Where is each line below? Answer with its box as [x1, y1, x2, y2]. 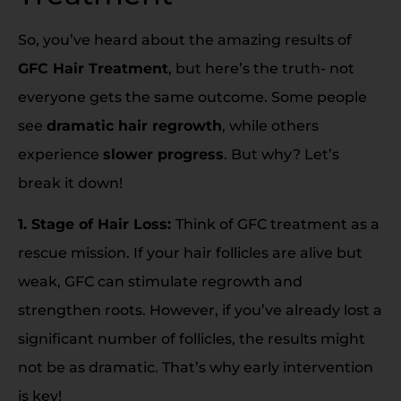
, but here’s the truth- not [168, 60, 354, 78]
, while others [222, 117, 319, 135]
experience [18, 146, 103, 164]
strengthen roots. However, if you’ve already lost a [18, 302, 382, 320]
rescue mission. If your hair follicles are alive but [18, 244, 363, 262]
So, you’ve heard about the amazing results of [18, 31, 352, 49]
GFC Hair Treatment [18, 60, 168, 78]
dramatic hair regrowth [47, 117, 222, 135]
